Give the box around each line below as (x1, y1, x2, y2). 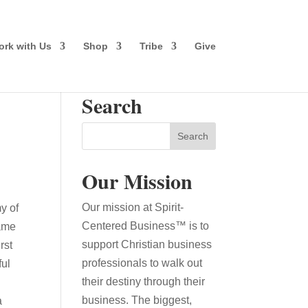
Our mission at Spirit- (82, 201, 184, 213)
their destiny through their (82, 276, 206, 287)
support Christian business (82, 239, 212, 250)
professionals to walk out (82, 257, 203, 269)
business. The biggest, (82, 294, 192, 306)
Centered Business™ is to (82, 220, 210, 232)
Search (82, 90, 143, 120)
